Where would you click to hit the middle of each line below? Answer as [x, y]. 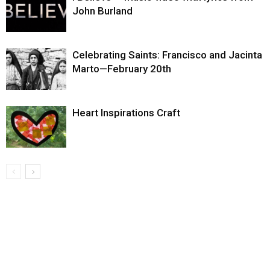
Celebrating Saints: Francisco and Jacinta [167, 55]
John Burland [102, 11]
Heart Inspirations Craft [126, 112]
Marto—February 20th [122, 68]
